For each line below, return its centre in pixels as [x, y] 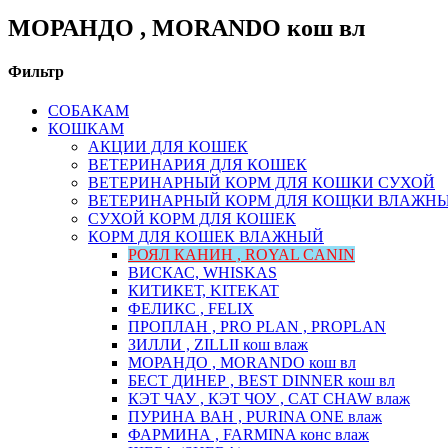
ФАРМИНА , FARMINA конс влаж [248, 435]
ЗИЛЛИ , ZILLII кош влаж [218, 345]
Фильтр [36, 72]
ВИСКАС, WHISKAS [202, 273]
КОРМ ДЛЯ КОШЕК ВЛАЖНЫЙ [206, 237]
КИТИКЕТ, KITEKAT [203, 291]
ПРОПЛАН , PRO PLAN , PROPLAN [257, 327]
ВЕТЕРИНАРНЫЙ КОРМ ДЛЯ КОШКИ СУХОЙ [261, 183]
